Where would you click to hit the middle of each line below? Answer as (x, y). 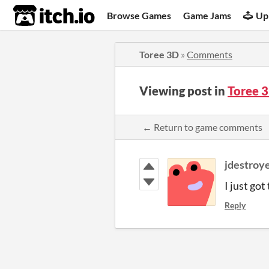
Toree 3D (159, 54)
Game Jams (207, 15)
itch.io (39, 16)
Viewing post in (183, 91)
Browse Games (139, 15)
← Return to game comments (202, 127)
